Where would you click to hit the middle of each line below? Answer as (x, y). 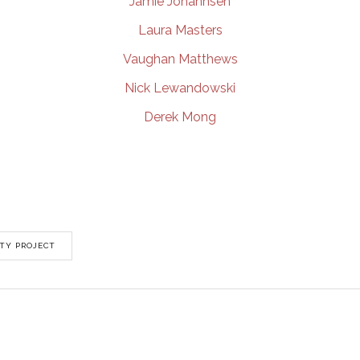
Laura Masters (180, 30)
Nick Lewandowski (180, 88)
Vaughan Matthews (180, 59)
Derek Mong (180, 117)
